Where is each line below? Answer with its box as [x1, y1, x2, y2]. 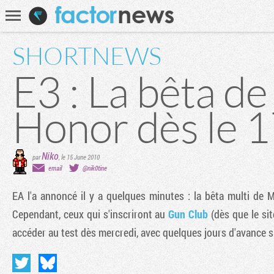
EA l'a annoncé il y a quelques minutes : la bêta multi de [12, 188, 267, 203]
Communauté [233, 3, 272, 13]
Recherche [117, 6, 147, 17]
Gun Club [168, 207, 209, 221]
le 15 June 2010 [61, 152, 100, 162]
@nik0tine [83, 163, 107, 172]
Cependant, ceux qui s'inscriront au [12, 207, 169, 221]
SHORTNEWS [12, 40, 161, 70]
